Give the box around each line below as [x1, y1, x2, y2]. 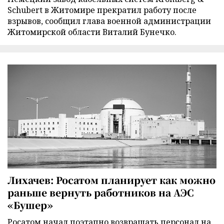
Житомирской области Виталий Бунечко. [7, 26, 176, 38]
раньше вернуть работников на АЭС [7, 185, 193, 199]
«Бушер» [7, 197, 53, 211]
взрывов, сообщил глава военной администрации [7, 15, 211, 27]
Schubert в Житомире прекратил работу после [7, 4, 196, 16]
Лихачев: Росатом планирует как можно [7, 172, 215, 186]
